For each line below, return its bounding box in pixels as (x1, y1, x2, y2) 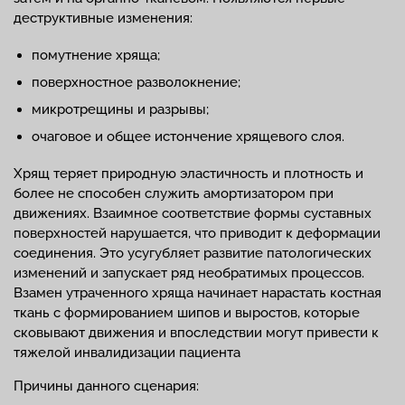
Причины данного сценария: (14, 378, 199, 395)
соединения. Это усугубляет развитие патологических (14, 245, 372, 262)
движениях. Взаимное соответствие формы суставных (14, 205, 372, 222)
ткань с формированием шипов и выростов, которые (14, 305, 360, 322)
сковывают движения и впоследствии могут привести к (14, 325, 379, 342)
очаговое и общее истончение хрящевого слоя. (32, 128, 344, 146)
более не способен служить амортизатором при (14, 185, 334, 202)
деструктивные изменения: (14, 10, 193, 27)
